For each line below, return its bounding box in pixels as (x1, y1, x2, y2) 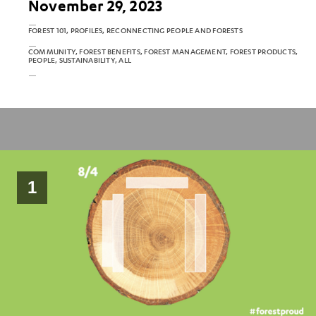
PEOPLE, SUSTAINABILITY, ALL (28, 55, 132, 65)
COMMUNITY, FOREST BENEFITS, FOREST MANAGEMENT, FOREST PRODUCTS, (28, 47, 298, 56)
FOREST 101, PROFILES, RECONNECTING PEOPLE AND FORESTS (28, 25, 243, 35)
